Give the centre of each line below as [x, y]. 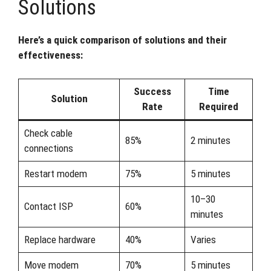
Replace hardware [60, 239]
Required [219, 106]
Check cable [48, 133]
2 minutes [210, 140]
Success [152, 91]
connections [48, 148]
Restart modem [55, 173]
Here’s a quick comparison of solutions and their [122, 40]
